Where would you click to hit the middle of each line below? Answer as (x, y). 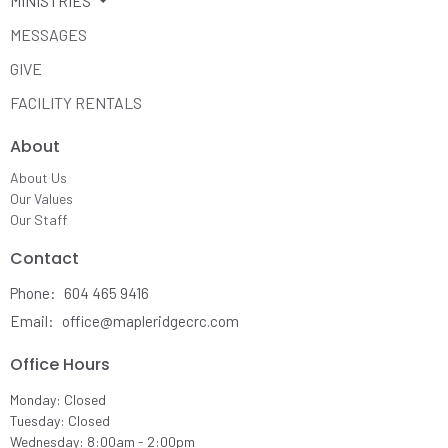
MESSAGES (48, 35)
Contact (44, 258)
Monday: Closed (58, 399)
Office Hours (60, 365)
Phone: (34, 293)
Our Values (41, 198)
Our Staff (38, 219)
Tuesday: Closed (60, 420)
